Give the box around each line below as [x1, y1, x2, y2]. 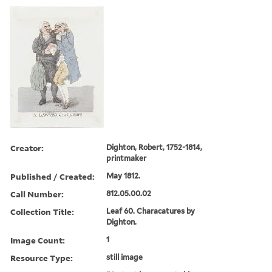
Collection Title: [10, 205, 74, 217]
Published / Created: [10, 170, 95, 182]
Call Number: [10, 188, 64, 200]
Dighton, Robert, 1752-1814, [106, 142, 203, 152]
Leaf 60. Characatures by [106, 206, 195, 216]
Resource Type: [10, 251, 73, 263]
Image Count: [10, 234, 65, 246]
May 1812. [106, 171, 141, 180]
